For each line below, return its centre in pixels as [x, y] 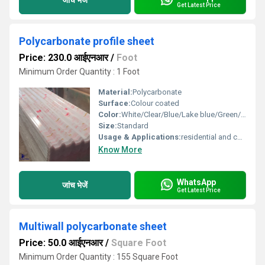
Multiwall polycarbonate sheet [93, 226]
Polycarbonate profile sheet [87, 41]
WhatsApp [196, 182]
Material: [115, 92]
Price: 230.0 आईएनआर [64, 58]
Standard [133, 126]
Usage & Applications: [140, 137]
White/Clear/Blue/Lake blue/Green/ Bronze [181, 114]
